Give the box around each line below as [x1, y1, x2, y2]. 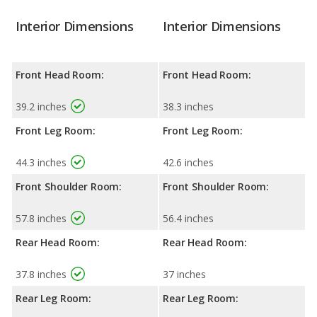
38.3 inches [163, 100, 214, 114]
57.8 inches [16, 212, 67, 226]
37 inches [163, 267, 206, 282]
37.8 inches [16, 267, 67, 282]
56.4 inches [163, 212, 214, 226]
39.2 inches [16, 100, 67, 114]
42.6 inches [163, 156, 214, 170]
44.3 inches [16, 156, 67, 170]
